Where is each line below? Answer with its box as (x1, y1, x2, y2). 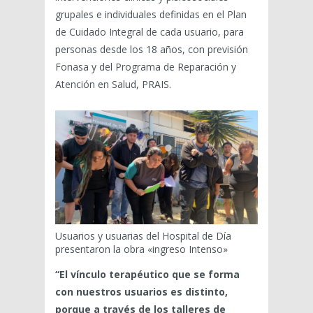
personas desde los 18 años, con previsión (55, 43, 248, 57)
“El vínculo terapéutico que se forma (55, 268, 240, 282)
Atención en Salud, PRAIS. (55, 78, 171, 92)
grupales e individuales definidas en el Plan (55, 8, 247, 22)
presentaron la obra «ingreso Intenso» (55, 242, 228, 256)
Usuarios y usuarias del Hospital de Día (55, 229, 231, 243)
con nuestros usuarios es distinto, (55, 285, 228, 299)
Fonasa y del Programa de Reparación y (55, 60, 236, 74)
